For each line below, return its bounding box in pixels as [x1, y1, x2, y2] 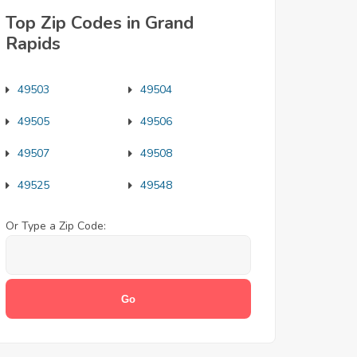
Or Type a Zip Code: [6, 218, 106, 233]
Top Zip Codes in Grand [6, 11, 194, 35]
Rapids [6, 32, 61, 56]
